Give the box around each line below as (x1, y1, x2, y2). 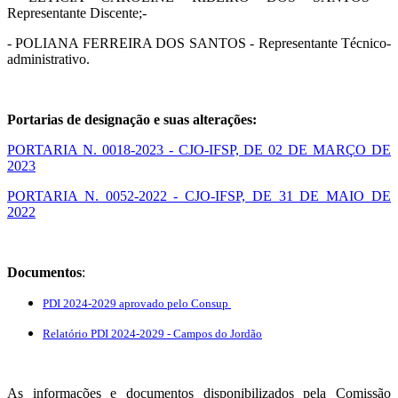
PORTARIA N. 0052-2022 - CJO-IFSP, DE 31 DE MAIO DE (7, 187, 391, 203)
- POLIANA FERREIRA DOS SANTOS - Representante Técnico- (7, 35, 391, 51)
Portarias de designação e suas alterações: (7, 111, 257, 127)
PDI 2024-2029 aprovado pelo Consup (43, 296, 231, 310)
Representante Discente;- (7, 4, 150, 20)
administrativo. (7, 51, 90, 67)
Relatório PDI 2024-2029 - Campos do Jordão (43, 326, 262, 340)
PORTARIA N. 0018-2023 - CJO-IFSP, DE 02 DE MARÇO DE (7, 141, 391, 157)
